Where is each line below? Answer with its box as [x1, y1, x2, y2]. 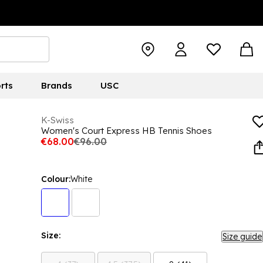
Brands [41, 80, 72, 91]
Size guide [222, 231, 262, 242]
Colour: [41, 174, 70, 184]
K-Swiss [41, 114, 74, 126]
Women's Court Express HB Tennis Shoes [41, 125, 212, 136]
